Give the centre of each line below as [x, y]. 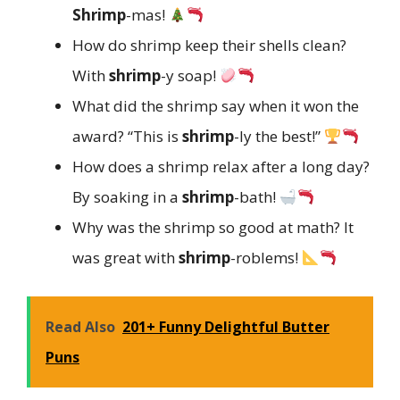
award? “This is [127, 137]
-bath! [257, 197]
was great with [125, 258]
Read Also [80, 326]
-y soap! [190, 76]
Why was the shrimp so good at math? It [213, 228]
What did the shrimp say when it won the [216, 106]
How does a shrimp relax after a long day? [221, 167]
